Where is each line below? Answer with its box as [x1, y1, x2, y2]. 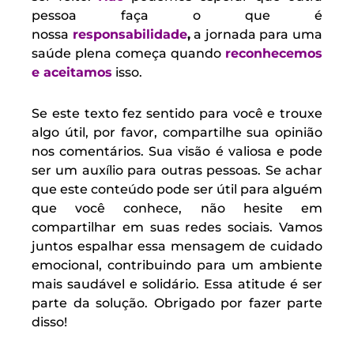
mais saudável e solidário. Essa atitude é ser [32, 277, 322, 292]
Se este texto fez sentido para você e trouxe [32, 106, 322, 122]
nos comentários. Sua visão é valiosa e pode [32, 144, 322, 160]
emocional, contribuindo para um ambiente [32, 258, 322, 273]
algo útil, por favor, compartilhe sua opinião [32, 125, 322, 141]
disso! [32, 314, 67, 330]
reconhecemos [225, 46, 322, 62]
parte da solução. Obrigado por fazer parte [32, 296, 322, 311]
